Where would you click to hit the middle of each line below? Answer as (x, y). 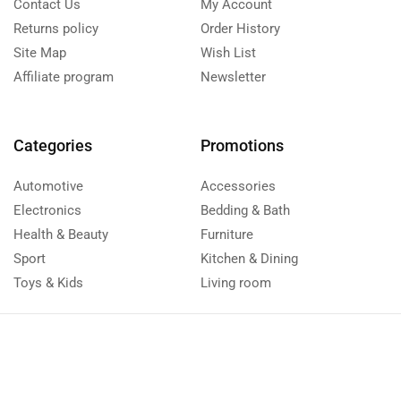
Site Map (40, 53)
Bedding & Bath (245, 210)
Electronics (47, 210)
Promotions (242, 145)
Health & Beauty (61, 235)
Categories (53, 145)
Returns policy (56, 29)
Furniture (227, 235)
